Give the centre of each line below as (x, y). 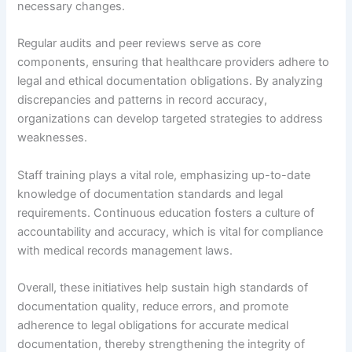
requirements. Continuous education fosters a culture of (166, 213)
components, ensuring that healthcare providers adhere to (174, 62)
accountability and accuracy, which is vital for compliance (170, 231)
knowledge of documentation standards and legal (150, 194)
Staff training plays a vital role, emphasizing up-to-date (164, 175)
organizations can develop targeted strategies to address (170, 119)
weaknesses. (53, 138)
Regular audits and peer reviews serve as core (139, 44)
